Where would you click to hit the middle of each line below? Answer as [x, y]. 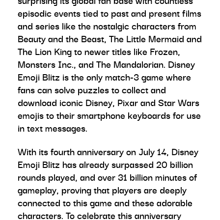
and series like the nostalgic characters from [107, 26]
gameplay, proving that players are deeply [102, 190]
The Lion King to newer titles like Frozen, [99, 51]
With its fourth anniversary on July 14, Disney [108, 151]
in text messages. [53, 128]
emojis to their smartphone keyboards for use [109, 115]
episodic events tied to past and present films [110, 13]
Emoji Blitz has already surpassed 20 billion [105, 164]
